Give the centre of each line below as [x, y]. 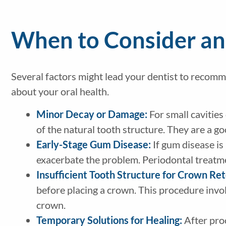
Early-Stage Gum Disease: [94, 145]
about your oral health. [60, 92]
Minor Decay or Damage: [92, 114]
